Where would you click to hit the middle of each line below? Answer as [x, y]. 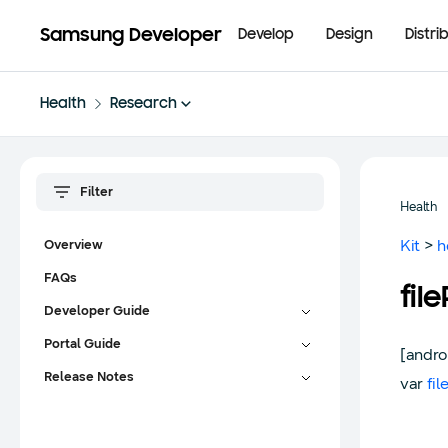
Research [143, 104]
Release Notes [89, 377]
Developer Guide [97, 311]
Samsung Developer [131, 35]
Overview [73, 245]
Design [349, 35]
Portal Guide [82, 344]
